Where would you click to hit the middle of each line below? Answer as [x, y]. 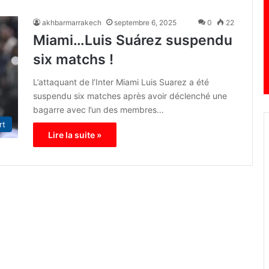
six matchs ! [73, 60]
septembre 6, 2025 [145, 23]
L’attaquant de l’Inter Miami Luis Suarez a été [121, 82]
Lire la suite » [75, 135]
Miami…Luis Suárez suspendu [133, 41]
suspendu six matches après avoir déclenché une [130, 96]
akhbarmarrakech [72, 23]
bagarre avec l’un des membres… [98, 110]
